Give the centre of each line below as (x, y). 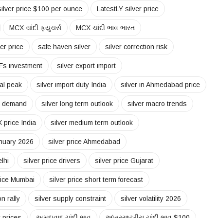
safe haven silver (64, 47)
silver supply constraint (70, 199)
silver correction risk (136, 47)
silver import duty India (71, 85)
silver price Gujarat (124, 161)
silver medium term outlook (92, 123)
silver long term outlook (77, 104)
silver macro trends (157, 104)
